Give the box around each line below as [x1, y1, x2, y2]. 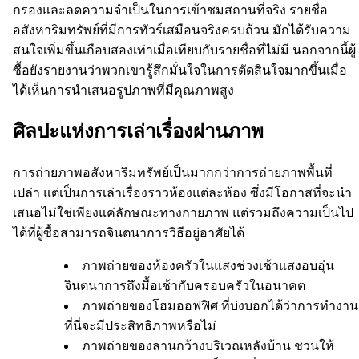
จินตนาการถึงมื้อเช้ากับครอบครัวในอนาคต [64, 279, 309, 293]
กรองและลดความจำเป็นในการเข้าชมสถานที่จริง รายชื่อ [13, 2, 328, 17]
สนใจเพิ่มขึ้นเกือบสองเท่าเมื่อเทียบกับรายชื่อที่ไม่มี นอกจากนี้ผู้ [13, 42, 356, 57]
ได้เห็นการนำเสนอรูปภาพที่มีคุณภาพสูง [13, 83, 234, 97]
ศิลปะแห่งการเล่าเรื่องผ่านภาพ [13, 121, 264, 143]
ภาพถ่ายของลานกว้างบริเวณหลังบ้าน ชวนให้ [82, 339, 334, 353]
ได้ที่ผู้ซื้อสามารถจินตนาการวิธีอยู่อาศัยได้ [13, 226, 244, 240]
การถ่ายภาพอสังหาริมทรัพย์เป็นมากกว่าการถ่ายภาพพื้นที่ [13, 166, 333, 180]
